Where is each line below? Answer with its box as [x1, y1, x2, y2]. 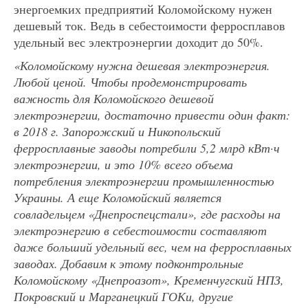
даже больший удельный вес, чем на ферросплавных [14, 238, 291, 255]
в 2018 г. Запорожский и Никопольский [14, 122, 221, 140]
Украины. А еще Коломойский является [14, 188, 221, 206]
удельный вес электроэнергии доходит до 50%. [14, 33, 263, 50]
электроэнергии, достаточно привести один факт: [14, 106, 290, 123]
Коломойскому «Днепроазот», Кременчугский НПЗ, [14, 271, 284, 288]
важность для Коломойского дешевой [14, 89, 214, 107]
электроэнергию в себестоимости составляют [14, 221, 267, 239]
